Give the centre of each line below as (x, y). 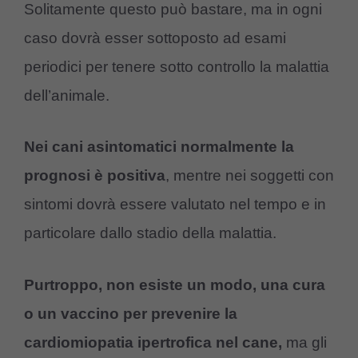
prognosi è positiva (95, 176)
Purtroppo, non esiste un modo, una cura (175, 284)
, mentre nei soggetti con (250, 176)
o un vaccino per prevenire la (131, 313)
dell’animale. (67, 95)
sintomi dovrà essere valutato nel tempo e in (175, 205)
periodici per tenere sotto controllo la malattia (177, 66)
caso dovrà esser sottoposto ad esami (155, 38)
